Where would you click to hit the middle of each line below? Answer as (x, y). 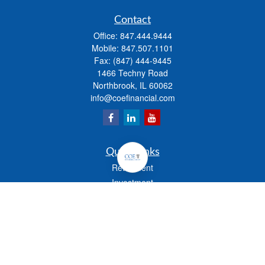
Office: (106, 35)
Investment (132, 182)
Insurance (132, 212)
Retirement (132, 167)
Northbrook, (115, 85)
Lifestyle (132, 256)
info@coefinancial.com (132, 98)
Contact (132, 20)
